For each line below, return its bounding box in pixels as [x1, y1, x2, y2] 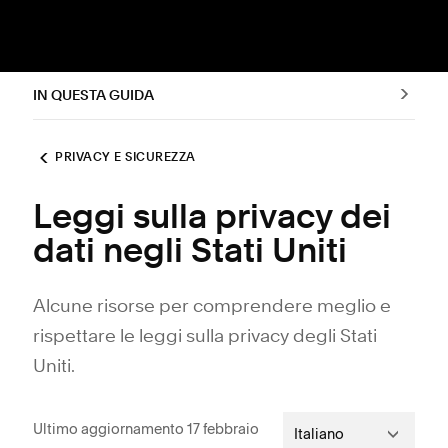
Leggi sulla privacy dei [33, 202, 391, 236]
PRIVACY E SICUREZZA [55, 152, 196, 164]
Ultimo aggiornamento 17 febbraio [33, 420, 259, 438]
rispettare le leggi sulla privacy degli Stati [33, 328, 377, 346]
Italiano [294, 424, 344, 443]
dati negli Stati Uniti [33, 236, 347, 270]
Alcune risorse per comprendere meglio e [33, 298, 391, 316]
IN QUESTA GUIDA [33, 88, 154, 103]
